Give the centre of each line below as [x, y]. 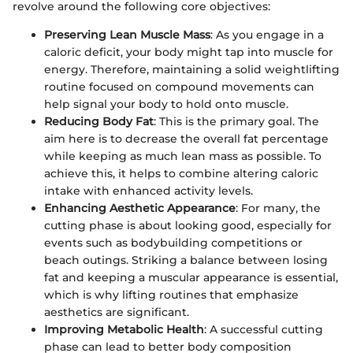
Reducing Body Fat [99, 122]
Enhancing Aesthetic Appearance [140, 208]
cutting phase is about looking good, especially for [188, 226]
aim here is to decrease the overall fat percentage [186, 139]
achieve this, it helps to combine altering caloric [181, 174]
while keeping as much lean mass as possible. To [183, 156]
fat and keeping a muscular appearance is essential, [191, 278]
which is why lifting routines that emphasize [171, 295]
